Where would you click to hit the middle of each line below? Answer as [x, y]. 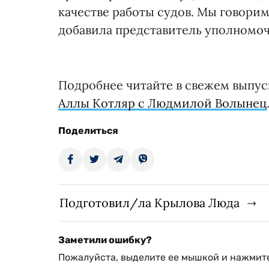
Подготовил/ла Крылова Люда [150, 202]
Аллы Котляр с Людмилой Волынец [162, 103]
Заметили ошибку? [105, 240]
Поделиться [88, 130]
